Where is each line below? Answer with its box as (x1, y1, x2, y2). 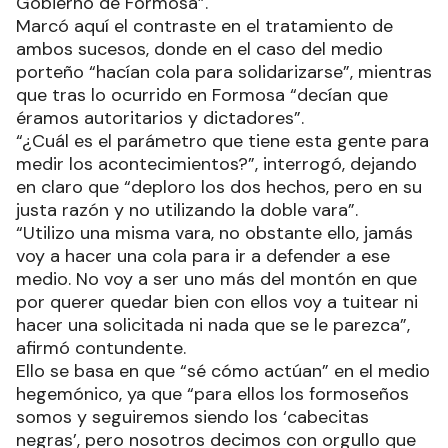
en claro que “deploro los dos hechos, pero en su (16, 175, 422, 199)
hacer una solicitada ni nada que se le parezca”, (16, 313, 410, 337)
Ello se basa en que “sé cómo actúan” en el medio (16, 359, 430, 383)
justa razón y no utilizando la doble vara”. (16, 198, 358, 222)
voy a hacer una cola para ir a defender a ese (16, 244, 390, 268)
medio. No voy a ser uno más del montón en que (16, 267, 417, 291)
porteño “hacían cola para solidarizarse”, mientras (16, 60, 432, 84)
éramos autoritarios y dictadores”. (16, 106, 304, 130)
